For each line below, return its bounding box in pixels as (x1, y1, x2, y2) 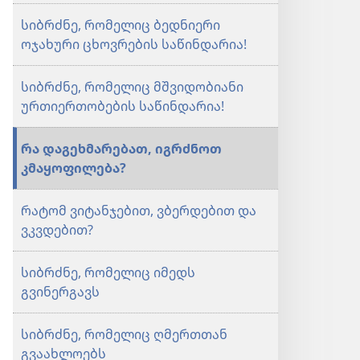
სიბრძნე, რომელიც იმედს (21, 264, 195, 281)
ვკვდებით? (21, 221, 93, 239)
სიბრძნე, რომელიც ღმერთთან (21, 325, 227, 343)
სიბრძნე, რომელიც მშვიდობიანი (21, 78, 243, 96)
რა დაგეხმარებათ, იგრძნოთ (21, 140, 222, 157)
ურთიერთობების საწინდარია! (21, 97, 224, 115)
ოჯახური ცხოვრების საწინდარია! (21, 35, 247, 53)
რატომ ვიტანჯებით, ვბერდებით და (21, 202, 256, 219)
